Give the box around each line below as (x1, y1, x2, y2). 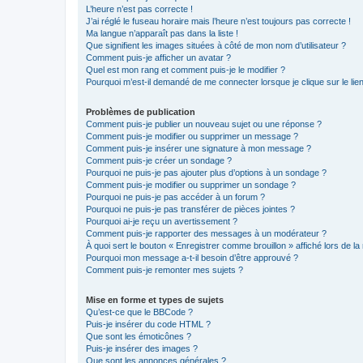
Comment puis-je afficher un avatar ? (86, 52, 231, 62)
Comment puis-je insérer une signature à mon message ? (86, 143, 311, 153)
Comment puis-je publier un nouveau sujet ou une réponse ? (86, 118, 322, 129)
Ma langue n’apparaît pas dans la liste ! (86, 28, 238, 38)
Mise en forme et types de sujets (86, 294, 224, 305)
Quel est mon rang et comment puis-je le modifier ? (86, 64, 285, 75)
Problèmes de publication (86, 106, 195, 117)
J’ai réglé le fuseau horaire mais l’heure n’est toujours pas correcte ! (86, 15, 351, 26)
